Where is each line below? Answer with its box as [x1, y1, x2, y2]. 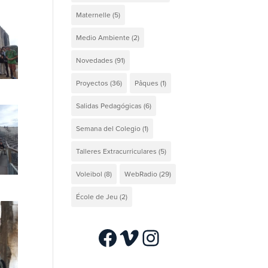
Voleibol [76, 168, 103, 179]
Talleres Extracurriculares [76, 145, 157, 157]
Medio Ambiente [76, 32, 130, 43]
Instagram [139, 221, 234, 253]
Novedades [76, 54, 114, 66]
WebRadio [124, 168, 158, 179]
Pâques [135, 77, 159, 89]
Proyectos [76, 77, 109, 89]
